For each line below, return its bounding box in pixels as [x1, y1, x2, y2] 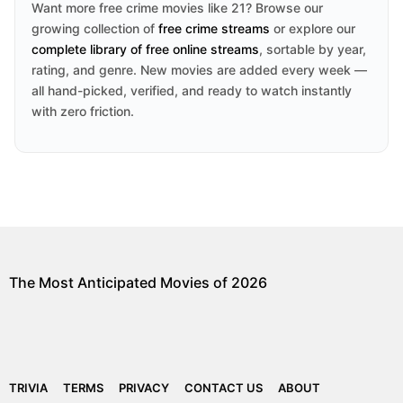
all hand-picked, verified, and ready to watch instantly [31, 83, 352, 98]
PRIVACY [119, 381, 169, 396]
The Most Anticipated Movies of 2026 [9, 273, 267, 291]
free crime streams [158, 21, 270, 36]
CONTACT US [184, 381, 263, 396]
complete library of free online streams [31, 41, 259, 57]
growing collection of [31, 21, 158, 36]
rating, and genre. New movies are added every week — [31, 62, 367, 77]
